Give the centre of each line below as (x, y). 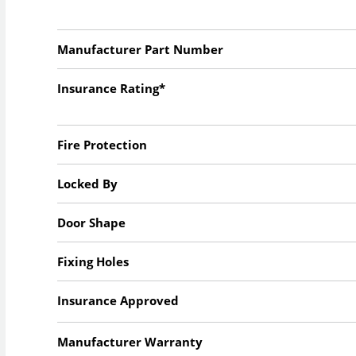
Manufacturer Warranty (130, 342)
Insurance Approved (118, 301)
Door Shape (92, 223)
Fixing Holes (93, 262)
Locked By (88, 184)
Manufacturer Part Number (141, 50)
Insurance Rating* (112, 89)
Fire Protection (103, 145)
